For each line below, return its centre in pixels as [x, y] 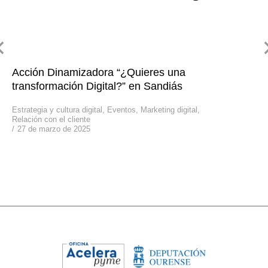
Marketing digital [169, 110]
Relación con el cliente [51, 119]
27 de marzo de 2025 [54, 129]
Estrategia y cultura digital [57, 110]
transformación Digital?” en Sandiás [97, 86]
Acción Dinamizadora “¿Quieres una [99, 72]
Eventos [121, 110]
